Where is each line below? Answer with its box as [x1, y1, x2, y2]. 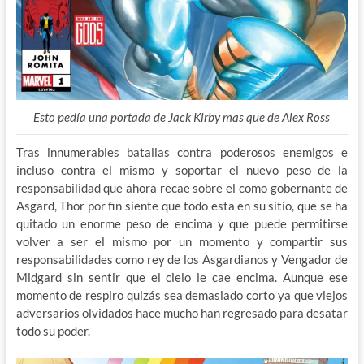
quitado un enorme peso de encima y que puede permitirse [15, 216, 349, 232]
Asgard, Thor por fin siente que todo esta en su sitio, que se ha [15, 198, 349, 214]
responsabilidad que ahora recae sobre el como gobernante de [15, 180, 349, 196]
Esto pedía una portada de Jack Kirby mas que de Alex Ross [33, 110, 331, 125]
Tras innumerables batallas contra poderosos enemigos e [15, 145, 349, 160]
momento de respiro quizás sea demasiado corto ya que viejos [15, 288, 349, 303]
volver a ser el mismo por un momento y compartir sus [15, 234, 349, 249]
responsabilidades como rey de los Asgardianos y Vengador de [15, 252, 349, 267]
